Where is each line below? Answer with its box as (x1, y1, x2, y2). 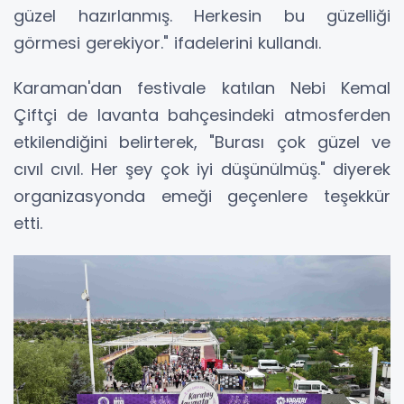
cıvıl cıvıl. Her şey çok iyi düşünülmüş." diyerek (14, 157, 390, 180)
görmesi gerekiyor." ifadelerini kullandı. (14, 31, 321, 54)
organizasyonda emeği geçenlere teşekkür (14, 184, 390, 207)
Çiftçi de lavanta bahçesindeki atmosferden (14, 103, 390, 126)
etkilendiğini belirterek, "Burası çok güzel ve (14, 130, 390, 153)
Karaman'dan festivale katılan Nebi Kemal (14, 76, 390, 99)
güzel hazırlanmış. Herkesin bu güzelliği (14, 4, 390, 27)
